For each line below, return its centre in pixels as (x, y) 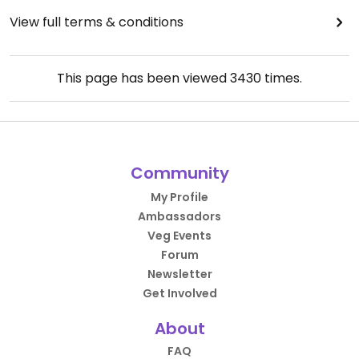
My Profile (179, 197)
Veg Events (179, 235)
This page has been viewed (143, 78)
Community (179, 173)
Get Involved (179, 293)
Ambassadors (179, 216)
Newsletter (179, 274)
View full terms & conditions (97, 22)
